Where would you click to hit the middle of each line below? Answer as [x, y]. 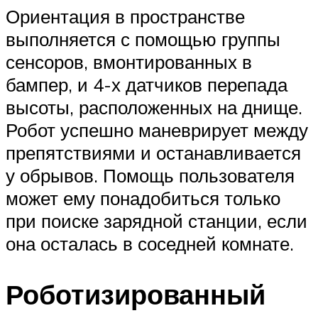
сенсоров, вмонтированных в [129, 61]
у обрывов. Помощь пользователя [150, 175]
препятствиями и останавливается [153, 152]
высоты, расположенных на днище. [154, 107]
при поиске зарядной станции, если [157, 220]
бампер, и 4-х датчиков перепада [147, 84]
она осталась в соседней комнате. [150, 243]
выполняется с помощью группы [143, 39]
